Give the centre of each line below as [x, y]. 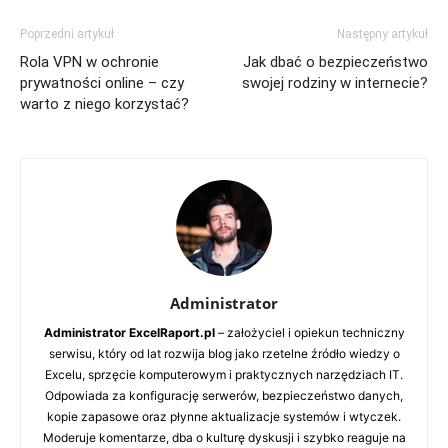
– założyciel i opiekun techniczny [309, 333]
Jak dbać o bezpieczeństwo [335, 62]
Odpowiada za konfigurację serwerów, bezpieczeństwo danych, [224, 396]
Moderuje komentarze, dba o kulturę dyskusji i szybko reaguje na [224, 438]
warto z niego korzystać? [104, 104]
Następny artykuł [382, 34]
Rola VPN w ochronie [89, 62]
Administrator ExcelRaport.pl [129, 333]
